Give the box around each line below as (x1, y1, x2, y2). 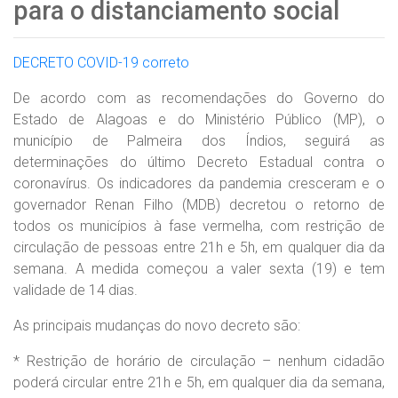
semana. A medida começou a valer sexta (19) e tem (13, 260, 385, 277)
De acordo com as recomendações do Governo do (13, 90, 385, 107)
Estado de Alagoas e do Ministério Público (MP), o (13, 111, 385, 128)
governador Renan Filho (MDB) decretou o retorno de (13, 196, 385, 213)
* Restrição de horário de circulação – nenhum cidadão (13, 353, 385, 370)
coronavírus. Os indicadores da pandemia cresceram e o (13, 175, 385, 192)
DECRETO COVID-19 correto (13, 54, 189, 71)
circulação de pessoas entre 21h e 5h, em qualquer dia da (13, 239, 385, 256)
